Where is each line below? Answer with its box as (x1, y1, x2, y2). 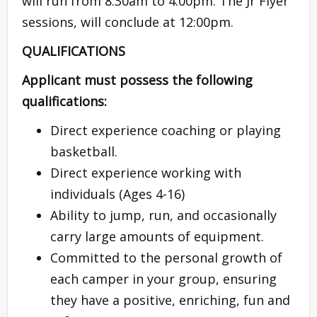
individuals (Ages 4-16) (50, 185, 185, 202)
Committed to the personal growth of (50, 248, 282, 266)
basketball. (50, 142, 117, 160)
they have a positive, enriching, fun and (50, 291, 290, 309)
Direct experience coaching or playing (50, 121, 281, 139)
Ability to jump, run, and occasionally (50, 206, 277, 224)
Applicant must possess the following (22, 71, 253, 88)
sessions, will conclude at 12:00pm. (22, 13, 234, 30)
